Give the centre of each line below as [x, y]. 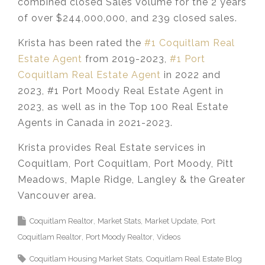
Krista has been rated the [81, 43]
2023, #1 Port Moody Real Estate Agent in [121, 91]
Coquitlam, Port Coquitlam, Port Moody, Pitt [126, 164]
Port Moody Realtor [119, 237]
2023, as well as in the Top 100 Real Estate [123, 107]
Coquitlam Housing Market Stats [86, 259]
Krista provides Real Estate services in [112, 148]
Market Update [171, 221]
